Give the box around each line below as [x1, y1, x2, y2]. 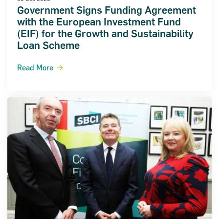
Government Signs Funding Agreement [17, 4, 196, 17]
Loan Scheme [17, 39, 80, 52]
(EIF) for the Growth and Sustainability [17, 27, 194, 40]
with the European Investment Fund [17, 16, 181, 28]
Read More [17, 63, 53, 72]
